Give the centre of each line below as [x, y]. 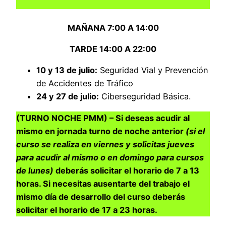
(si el [195, 131]
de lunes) [35, 170]
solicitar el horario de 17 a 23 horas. [87, 210]
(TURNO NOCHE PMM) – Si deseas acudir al [103, 118]
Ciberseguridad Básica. [145, 97]
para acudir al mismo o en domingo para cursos [110, 157]
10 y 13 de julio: [67, 70]
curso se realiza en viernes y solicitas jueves [105, 144]
